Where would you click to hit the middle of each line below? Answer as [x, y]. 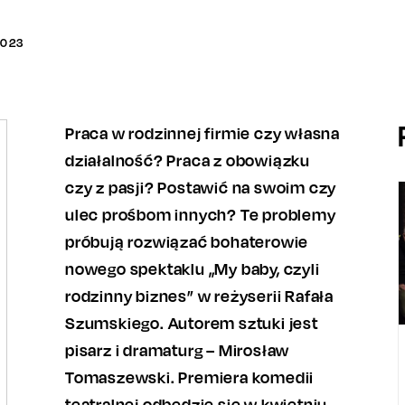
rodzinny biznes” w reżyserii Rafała [199, 296]
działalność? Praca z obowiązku [188, 160]
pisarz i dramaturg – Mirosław [178, 350]
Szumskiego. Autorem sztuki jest [192, 323]
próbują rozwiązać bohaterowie [187, 241]
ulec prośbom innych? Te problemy [201, 214]
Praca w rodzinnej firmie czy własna [202, 133]
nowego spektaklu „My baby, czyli [193, 268]
